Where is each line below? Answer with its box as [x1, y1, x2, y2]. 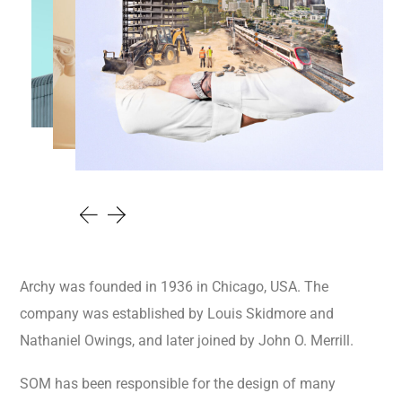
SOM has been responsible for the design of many [20, 375, 336, 393]
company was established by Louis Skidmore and [20, 305, 335, 323]
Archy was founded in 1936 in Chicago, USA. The [20, 278, 329, 296]
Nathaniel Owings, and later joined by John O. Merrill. [20, 332, 354, 350]
